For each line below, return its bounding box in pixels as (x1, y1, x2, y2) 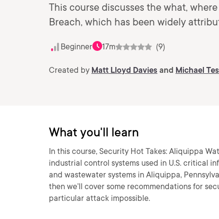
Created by (49, 66, 91, 75)
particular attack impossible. (49, 194, 150, 203)
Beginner (61, 42, 92, 51)
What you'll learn (49, 125, 139, 139)
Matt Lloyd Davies (91, 66, 157, 75)
